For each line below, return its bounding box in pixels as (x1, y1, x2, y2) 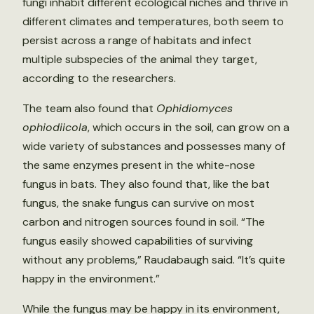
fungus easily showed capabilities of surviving (22, 233, 253, 248)
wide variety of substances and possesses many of (22, 139, 285, 153)
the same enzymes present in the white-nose (22, 158, 255, 172)
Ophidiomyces (156, 101, 233, 116)
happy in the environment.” (22, 271, 160, 286)
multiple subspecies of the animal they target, (22, 52, 257, 67)
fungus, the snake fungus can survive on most (22, 196, 254, 210)
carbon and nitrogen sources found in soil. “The (22, 214, 265, 229)
